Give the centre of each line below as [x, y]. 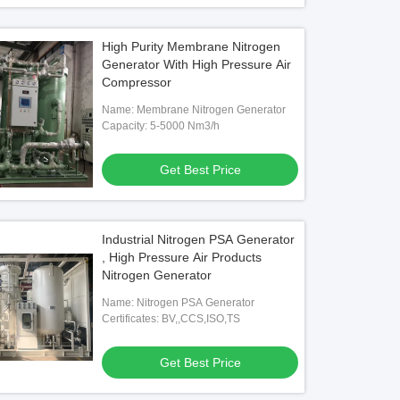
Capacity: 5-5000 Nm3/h [161, 126]
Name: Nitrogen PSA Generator [179, 303]
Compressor [137, 82]
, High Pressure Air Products [182, 257]
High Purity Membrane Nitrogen [192, 46]
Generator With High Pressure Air [197, 64]
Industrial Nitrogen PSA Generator [199, 239]
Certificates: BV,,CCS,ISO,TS [171, 319]
